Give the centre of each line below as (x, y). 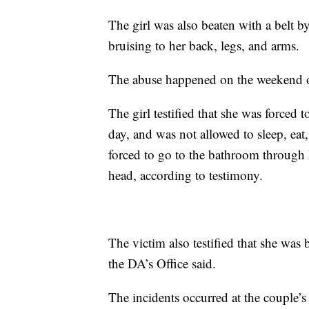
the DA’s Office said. (162, 263)
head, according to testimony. (186, 175)
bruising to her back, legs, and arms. (204, 45)
